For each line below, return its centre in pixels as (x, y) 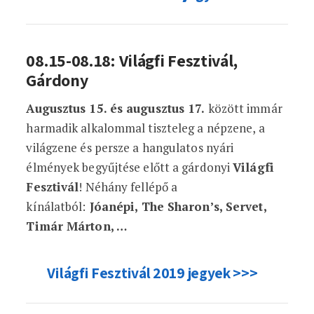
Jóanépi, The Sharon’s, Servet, (176, 206)
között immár (244, 108)
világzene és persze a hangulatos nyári (130, 148)
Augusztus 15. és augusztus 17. (116, 108)
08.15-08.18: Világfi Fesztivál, (132, 60)
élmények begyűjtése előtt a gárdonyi (130, 167)
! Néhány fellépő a (128, 187)
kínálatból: (56, 206)
